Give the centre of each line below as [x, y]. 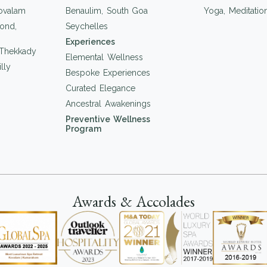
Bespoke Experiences [108, 72]
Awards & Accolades [133, 202]
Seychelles [87, 26]
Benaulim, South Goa [107, 10]
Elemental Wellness [104, 57]
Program [84, 128]
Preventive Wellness [108, 119]
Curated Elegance [100, 88]
